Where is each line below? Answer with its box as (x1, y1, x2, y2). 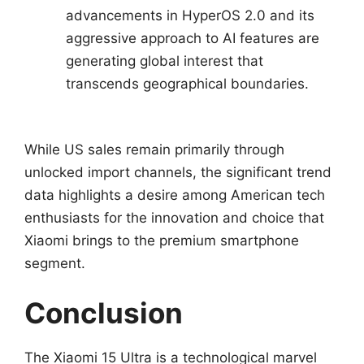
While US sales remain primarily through (24, 141, 284, 158)
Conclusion (24, 295, 183, 330)
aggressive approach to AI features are (66, 29, 319, 46)
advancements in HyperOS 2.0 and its (66, 6, 314, 24)
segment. (24, 255, 85, 272)
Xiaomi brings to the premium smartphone (24, 232, 299, 249)
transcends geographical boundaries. (66, 75, 309, 92)
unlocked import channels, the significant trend (24, 164, 331, 181)
